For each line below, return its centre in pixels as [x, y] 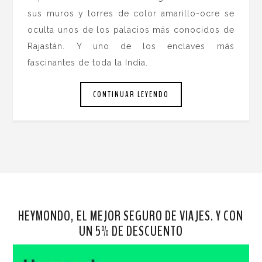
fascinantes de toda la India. [89, 62]
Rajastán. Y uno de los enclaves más [131, 46]
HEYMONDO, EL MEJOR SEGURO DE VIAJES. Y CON [131, 216]
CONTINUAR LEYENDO [131, 95]
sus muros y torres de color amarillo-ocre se [131, 13]
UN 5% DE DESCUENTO [131, 231]
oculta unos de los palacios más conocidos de [131, 30]
